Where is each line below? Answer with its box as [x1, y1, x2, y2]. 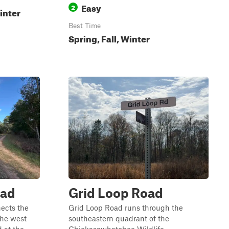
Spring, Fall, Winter [68, 31, 150, 44]
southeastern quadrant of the [68, 214, 169, 223]
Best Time [68, 21, 101, 30]
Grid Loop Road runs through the [68, 203, 183, 212]
